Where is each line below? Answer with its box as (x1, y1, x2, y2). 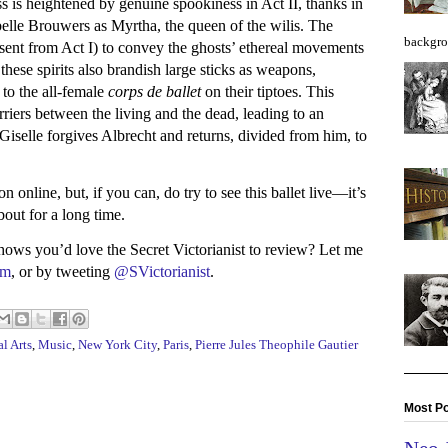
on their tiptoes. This (201, 83, 334, 101)
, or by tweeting (11, 263, 114, 281)
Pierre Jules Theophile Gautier (195, 337, 358, 353)
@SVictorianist (114, 263, 210, 281)
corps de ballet (108, 83, 201, 101)
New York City (78, 337, 157, 353)
